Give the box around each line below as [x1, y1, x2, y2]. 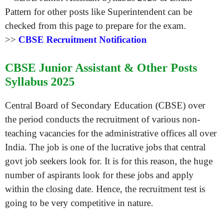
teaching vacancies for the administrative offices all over [5, 128, 217, 138]
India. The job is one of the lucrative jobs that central [5, 142, 206, 152]
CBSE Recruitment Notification [18, 34, 147, 45]
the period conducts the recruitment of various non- [5, 114, 200, 124]
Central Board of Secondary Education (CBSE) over [5, 100, 205, 111]
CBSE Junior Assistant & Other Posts [5, 61, 197, 74]
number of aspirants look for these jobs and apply [5, 170, 194, 180]
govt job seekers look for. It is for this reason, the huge [5, 156, 213, 166]
